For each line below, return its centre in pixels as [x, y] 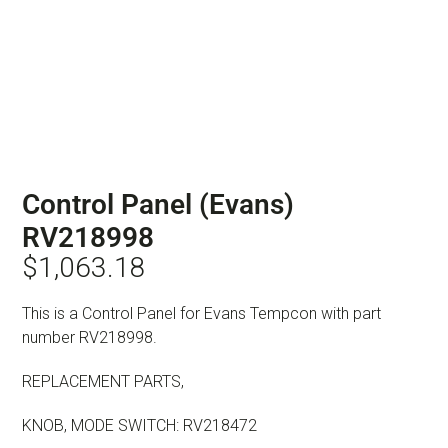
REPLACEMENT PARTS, [103, 381]
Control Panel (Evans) [158, 204]
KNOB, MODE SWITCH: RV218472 [139, 425]
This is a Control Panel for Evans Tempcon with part [201, 313]
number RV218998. [89, 337]
